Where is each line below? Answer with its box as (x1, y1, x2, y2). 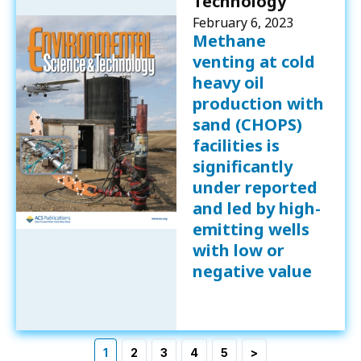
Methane (192, 29, 266, 52)
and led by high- (192, 197, 321, 219)
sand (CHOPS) (192, 113, 302, 135)
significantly (192, 155, 293, 177)
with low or (192, 239, 284, 261)
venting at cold (192, 50, 315, 73)
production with (192, 92, 324, 114)
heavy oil (192, 71, 264, 93)
